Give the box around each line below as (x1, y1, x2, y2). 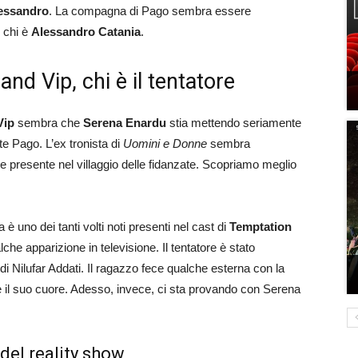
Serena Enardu (83, 116, 166, 129)
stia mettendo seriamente (166, 116, 301, 129)
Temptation (229, 220, 292, 233)
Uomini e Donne (123, 137, 207, 150)
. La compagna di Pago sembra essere (49, 4, 251, 18)
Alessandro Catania (31, 25, 141, 38)
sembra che (14, 116, 83, 129)
